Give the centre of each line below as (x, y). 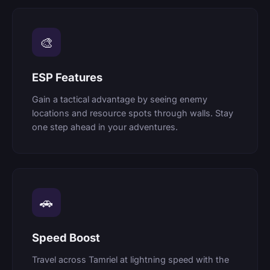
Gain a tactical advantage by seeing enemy (120, 99)
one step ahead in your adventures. (105, 127)
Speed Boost (66, 237)
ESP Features (67, 77)
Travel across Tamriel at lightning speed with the (130, 259)
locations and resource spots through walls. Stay (133, 113)
